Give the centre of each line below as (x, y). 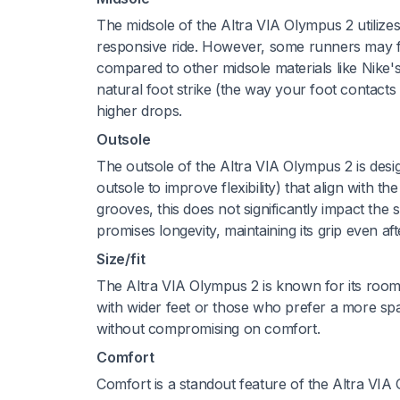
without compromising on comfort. (208, 328)
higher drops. (139, 110)
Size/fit (121, 258)
